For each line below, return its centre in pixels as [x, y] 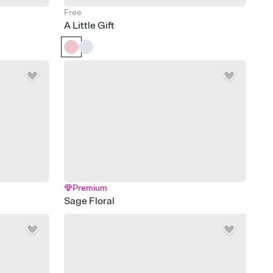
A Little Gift [89, 25]
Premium [90, 188]
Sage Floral [90, 201]
